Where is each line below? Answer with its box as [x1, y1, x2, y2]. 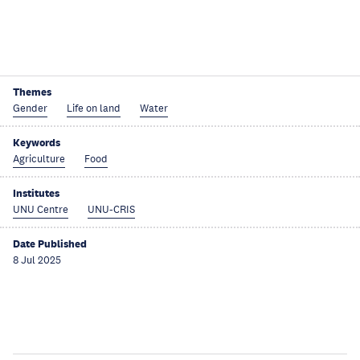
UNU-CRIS [88, 203, 135, 216]
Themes [13, 85, 51, 99]
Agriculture [13, 153, 65, 166]
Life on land [67, 102, 121, 115]
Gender [13, 102, 47, 115]
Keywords [13, 136, 60, 149]
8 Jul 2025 [13, 254, 61, 267]
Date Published [13, 237, 87, 251]
